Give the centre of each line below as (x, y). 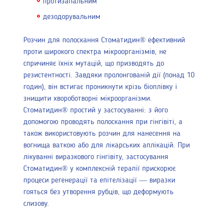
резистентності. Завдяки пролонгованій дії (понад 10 (109, 76)
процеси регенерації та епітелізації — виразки (99, 181)
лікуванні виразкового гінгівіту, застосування (96, 157)
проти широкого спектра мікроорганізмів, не (95, 52)
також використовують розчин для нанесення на (102, 134)
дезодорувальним (72, 17)
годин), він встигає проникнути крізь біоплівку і (100, 87)
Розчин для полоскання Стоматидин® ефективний (104, 41)
